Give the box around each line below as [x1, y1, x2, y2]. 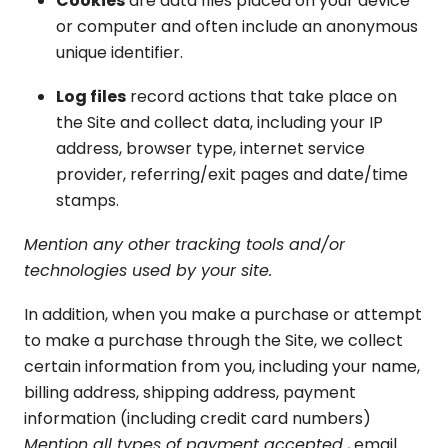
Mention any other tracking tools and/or [24, 233, 345, 256]
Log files [56, 85, 126, 108]
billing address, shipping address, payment [24, 381, 356, 404]
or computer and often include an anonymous [56, 15, 418, 38]
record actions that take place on [126, 85, 397, 108]
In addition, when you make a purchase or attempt [24, 303, 422, 326]
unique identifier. [56, 41, 183, 64]
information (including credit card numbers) [24, 407, 371, 430]
